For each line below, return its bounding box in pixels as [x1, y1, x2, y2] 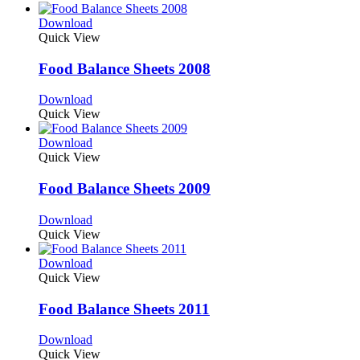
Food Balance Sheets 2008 [39, 59, 211, 77]
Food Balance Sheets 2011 [39, 300, 210, 317]
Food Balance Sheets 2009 [39, 180, 211, 198]
